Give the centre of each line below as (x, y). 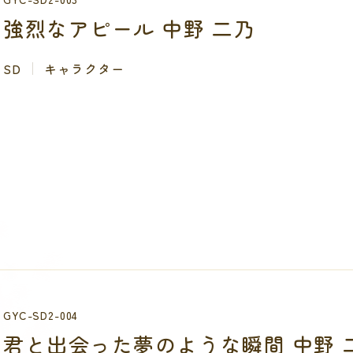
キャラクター (84, 69)
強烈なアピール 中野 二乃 (130, 28)
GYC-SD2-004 (41, 315)
